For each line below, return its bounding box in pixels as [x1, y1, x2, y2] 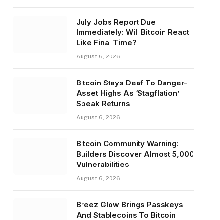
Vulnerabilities [76, 160, 129, 169]
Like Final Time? [76, 38, 137, 48]
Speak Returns [76, 99, 130, 109]
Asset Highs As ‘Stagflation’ [76, 88, 179, 98]
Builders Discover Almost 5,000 [76, 149, 194, 159]
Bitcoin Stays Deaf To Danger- [76, 78, 187, 88]
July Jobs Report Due [76, 17, 156, 27]
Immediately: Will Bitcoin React [76, 27, 189, 37]
